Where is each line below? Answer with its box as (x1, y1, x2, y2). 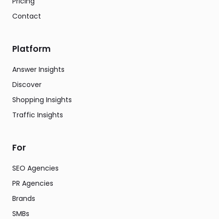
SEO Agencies (12, 163, 59, 174)
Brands (12, 194, 35, 204)
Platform (12, 43, 51, 55)
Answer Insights (12, 65, 65, 75)
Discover (12, 80, 42, 90)
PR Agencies (12, 178, 53, 189)
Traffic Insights (12, 110, 63, 120)
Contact (12, 11, 41, 22)
